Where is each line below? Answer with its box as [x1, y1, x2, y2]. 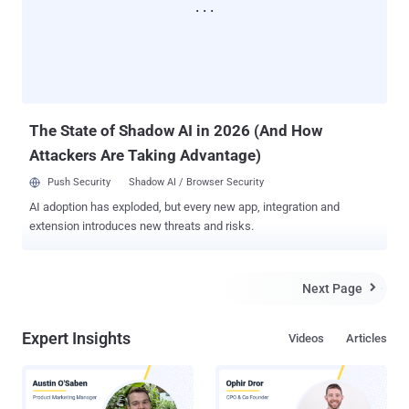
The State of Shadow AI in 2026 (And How [29, 121, 322, 140]
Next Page [302, 280, 362, 296]
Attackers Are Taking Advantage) [29, 145, 261, 164]
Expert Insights [22, 328, 131, 348]
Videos [288, 330, 324, 345]
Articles [346, 330, 387, 345]
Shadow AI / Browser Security [129, 175, 264, 188]
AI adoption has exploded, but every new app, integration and [29, 199, 340, 214]
